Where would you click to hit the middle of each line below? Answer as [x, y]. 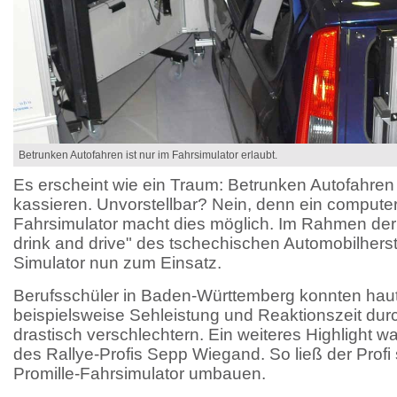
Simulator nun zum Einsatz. [117, 262]
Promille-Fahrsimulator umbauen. [140, 373]
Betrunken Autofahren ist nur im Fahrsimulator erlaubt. [148, 155]
